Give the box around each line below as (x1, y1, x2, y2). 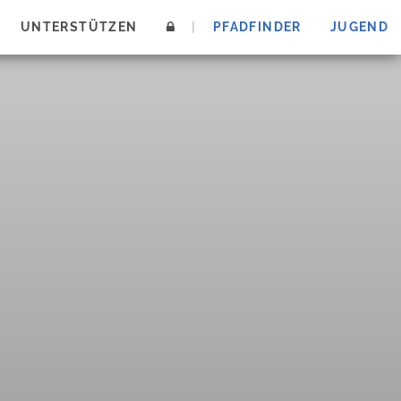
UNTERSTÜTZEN (20, 19, 138, 34)
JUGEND (329, 19, 389, 34)
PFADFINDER (212, 19, 302, 34)
